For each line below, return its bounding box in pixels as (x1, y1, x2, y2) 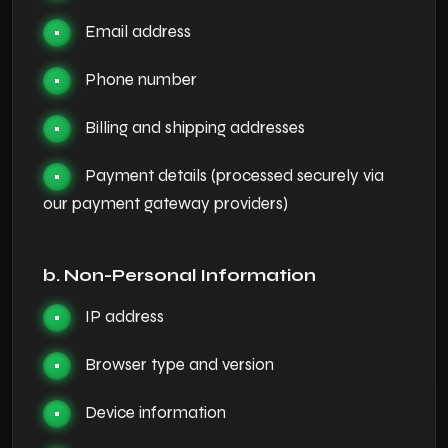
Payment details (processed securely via (85, 165, 384, 186)
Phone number (85, 69, 197, 90)
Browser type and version (85, 354, 274, 375)
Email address (85, 21, 191, 42)
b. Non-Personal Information (43, 265, 316, 286)
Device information (85, 402, 226, 423)
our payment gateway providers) (43, 193, 288, 214)
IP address (85, 306, 164, 327)
